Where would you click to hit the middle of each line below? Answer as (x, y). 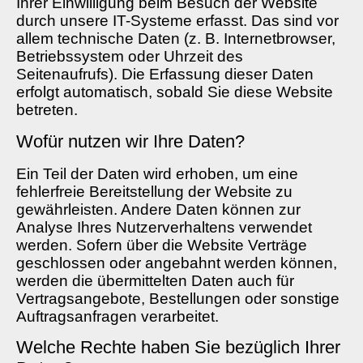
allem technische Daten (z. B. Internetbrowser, (176, 39)
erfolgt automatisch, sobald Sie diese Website (175, 92)
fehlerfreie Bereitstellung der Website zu (154, 191)
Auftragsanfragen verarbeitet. (117, 316)
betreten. (47, 110)
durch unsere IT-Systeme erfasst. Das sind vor (177, 21)
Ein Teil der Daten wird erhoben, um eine (157, 173)
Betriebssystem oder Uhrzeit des (130, 57)
